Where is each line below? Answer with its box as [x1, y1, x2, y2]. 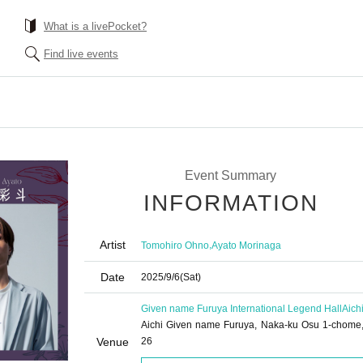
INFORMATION [143, 190, 318, 216]
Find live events [44, 48, 118, 60]
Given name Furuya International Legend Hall [141, 303, 342, 314]
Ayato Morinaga [211, 239, 281, 251]
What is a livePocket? [44, 20, 147, 32]
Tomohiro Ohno [141, 239, 209, 251]
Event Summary [184, 169, 276, 182]
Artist [100, 238, 126, 251]
